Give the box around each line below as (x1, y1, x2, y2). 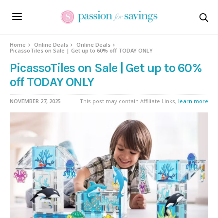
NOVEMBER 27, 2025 (10, 97, 61, 105)
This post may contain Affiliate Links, (80, 97, 178, 105)
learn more (178, 97, 208, 105)
